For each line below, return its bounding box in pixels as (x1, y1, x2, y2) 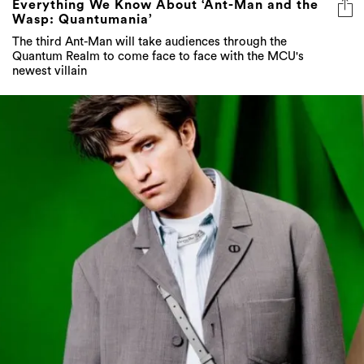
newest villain (12, 65, 87, 78)
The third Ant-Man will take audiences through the (12, 36, 287, 49)
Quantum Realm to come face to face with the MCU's (12, 50, 304, 63)
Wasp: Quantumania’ (12, 13, 153, 27)
